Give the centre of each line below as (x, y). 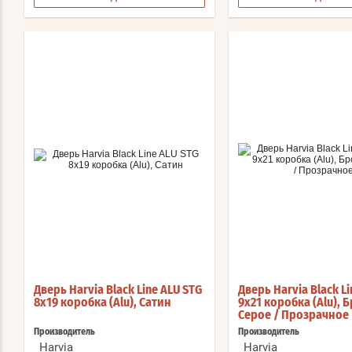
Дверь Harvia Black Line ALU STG (118, 290)
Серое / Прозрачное (293, 315)
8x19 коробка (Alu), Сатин (103, 303)
